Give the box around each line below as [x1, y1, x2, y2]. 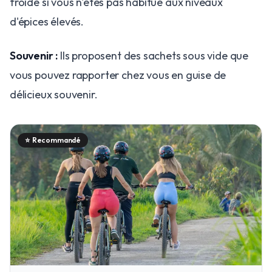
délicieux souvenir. [10, 87, 98, 101]
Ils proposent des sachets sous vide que [58, 48, 249, 63]
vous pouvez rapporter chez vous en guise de [10, 67, 226, 82]
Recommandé [32, 135, 81, 144]
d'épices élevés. [10, 14, 84, 29]
